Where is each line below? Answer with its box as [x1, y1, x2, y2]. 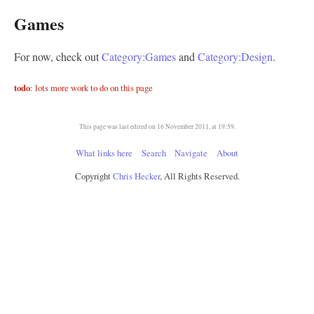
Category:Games [102, 48, 176, 64]
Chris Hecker [112, 170, 160, 183]
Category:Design [198, 48, 273, 64]
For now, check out [14, 48, 102, 64]
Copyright [74, 170, 113, 183]
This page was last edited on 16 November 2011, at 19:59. [78, 121, 235, 131]
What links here [75, 146, 132, 160]
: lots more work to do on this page [30, 81, 153, 94]
